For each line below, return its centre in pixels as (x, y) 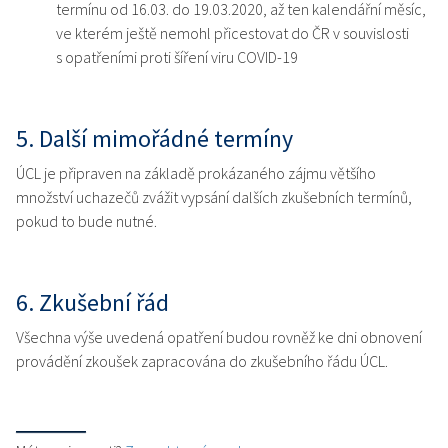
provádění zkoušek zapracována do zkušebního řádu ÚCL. (202, 361)
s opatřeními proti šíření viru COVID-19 (177, 57)
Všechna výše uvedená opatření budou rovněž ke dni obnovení (219, 337)
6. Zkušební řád (92, 303)
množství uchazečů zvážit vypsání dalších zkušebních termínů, (214, 197)
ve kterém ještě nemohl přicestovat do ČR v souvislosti (232, 33)
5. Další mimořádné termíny (154, 139)
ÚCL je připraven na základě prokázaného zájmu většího (196, 173)
